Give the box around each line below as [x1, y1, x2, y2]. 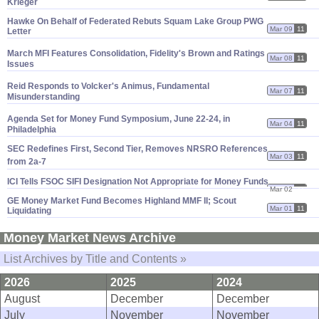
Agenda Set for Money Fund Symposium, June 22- [7, 114, 209, 125]
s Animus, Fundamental [114, 81, 209, 92]
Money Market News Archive [4, 231, 176, 246]
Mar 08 [270, 53, 293, 62]
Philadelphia [7, 125, 56, 135]
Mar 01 [270, 204, 293, 212]
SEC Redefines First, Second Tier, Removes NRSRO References [7, 144, 268, 155]
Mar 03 [270, 152, 293, 160]
